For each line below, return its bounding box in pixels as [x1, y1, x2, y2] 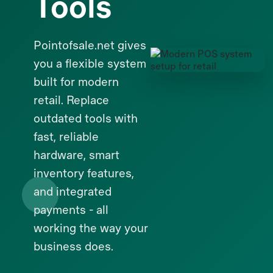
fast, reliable [34, 129, 99, 143]
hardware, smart [34, 147, 119, 161]
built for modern [34, 74, 119, 88]
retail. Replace [34, 93, 109, 107]
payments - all [34, 202, 108, 216]
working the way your [34, 221, 148, 235]
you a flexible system [34, 56, 146, 70]
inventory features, [34, 166, 134, 180]
